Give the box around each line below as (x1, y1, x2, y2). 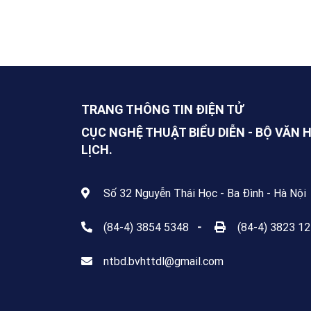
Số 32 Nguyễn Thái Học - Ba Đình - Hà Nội (103, 186, 307, 201)
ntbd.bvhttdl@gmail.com (103, 254, 224, 269)
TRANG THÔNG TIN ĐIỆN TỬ (81, 101, 244, 118)
